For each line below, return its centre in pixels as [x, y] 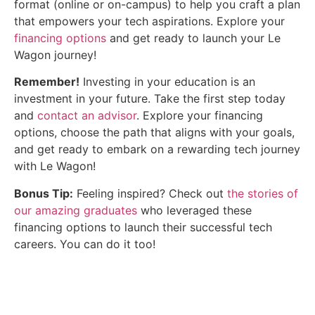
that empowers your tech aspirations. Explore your [149, 21]
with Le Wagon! [55, 166]
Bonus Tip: [44, 193]
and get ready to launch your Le [193, 38]
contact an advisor [87, 116]
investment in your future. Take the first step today [150, 99]
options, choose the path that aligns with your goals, [154, 133]
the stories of [263, 193]
